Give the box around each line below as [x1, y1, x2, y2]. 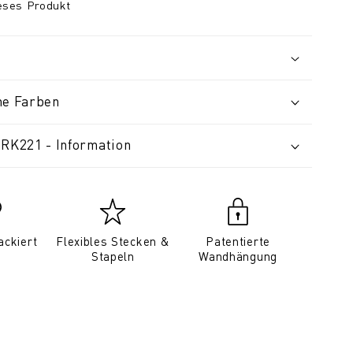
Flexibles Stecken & [56, 233, 170, 250]
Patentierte [206, 233, 270, 250]
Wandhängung [199, 248, 277, 265]
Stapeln [91, 248, 135, 265]
